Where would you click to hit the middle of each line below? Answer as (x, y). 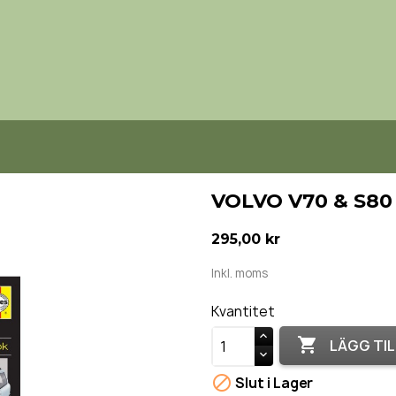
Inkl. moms (240, 273)
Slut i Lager (273, 384)
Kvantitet (243, 312)
